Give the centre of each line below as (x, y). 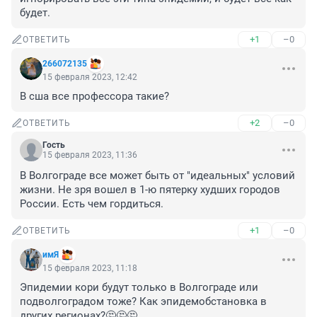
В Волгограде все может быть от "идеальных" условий (157, 176)
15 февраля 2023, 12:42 (90, 77)
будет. (35, 13)
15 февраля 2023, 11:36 (90, 155)
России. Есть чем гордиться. (92, 204)
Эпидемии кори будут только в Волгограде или (139, 288)
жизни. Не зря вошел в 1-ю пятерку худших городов (150, 190)
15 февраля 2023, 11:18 (90, 269)
